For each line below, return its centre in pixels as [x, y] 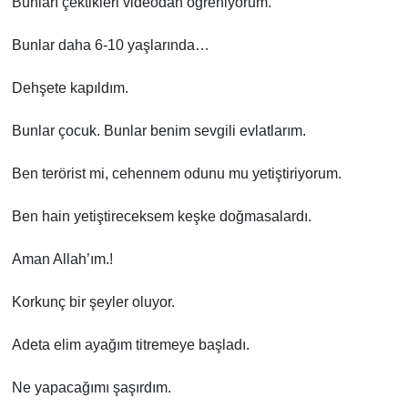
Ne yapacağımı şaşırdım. [91, 387]
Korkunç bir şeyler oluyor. [93, 301]
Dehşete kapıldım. [70, 87]
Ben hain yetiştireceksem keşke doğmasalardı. [161, 216]
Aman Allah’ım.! [62, 259]
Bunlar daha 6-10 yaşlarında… [110, 45]
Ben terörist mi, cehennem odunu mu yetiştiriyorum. [176, 173]
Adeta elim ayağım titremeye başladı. [130, 344]
